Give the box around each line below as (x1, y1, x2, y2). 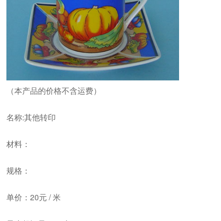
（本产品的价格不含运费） (6, 84, 101, 96)
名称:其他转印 (6, 111, 75, 122)
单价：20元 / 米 (6, 191, 61, 202)
